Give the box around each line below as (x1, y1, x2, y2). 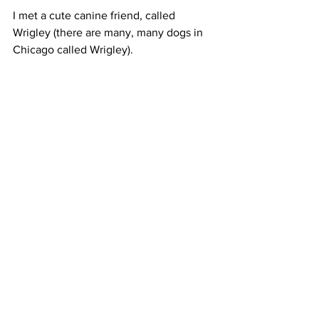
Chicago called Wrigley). (13, 43, 136, 56)
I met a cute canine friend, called (13, 9, 178, 21)
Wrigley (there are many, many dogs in (13, 26, 206, 38)
